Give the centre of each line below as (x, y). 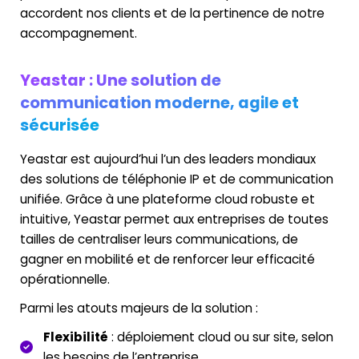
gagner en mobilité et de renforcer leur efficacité (167, 259)
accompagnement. (79, 33)
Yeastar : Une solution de (121, 80)
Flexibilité (75, 337)
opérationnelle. (65, 279)
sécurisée (60, 125)
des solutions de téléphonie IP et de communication (177, 179)
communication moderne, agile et (159, 102)
